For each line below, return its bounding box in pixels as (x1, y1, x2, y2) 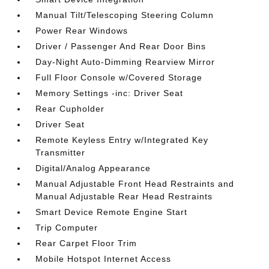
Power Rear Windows (35, 26, 128, 35)
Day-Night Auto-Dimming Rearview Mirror (35, 57, 216, 67)
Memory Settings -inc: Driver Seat (35, 88, 184, 98)
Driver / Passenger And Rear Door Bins (35, 41, 207, 51)
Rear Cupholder (35, 104, 105, 113)
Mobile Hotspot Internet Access (35, 254, 172, 264)
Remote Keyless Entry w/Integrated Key (35, 135, 209, 145)
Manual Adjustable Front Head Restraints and (35, 179, 235, 189)
